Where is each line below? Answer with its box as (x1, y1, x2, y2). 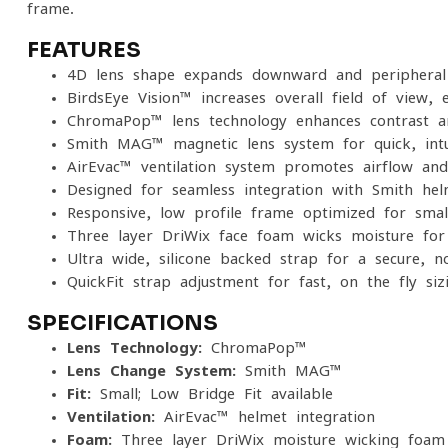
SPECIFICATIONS (27, 310, 218, 336)
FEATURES (27, 37, 141, 63)
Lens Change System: (67, 363, 236, 378)
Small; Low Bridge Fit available (91, 386, 333, 401)
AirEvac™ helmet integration (155, 409, 375, 424)
